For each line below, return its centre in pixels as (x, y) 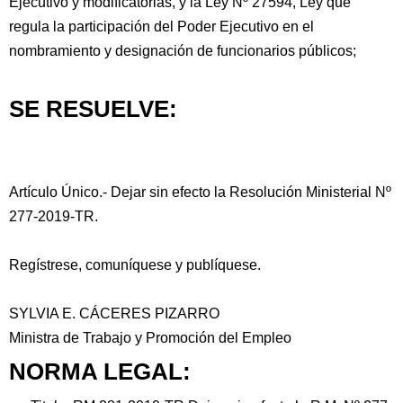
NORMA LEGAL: (100, 372)
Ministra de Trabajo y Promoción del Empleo (150, 338)
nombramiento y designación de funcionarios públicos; (183, 51)
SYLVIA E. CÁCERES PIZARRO (114, 313)
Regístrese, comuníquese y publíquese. (135, 265)
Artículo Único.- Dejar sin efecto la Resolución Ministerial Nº (200, 192)
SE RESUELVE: (93, 109)
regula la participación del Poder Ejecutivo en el (161, 27)
